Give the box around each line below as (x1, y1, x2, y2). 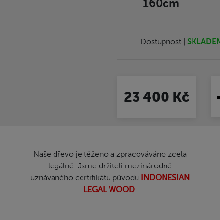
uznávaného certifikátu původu (30, 173, 141, 182)
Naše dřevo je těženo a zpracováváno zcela (33, 149, 187, 159)
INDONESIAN (141, 173, 190, 182)
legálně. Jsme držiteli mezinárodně (48, 161, 172, 170)
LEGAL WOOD (83, 185, 135, 194)
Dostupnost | (140, 37, 188, 46)
